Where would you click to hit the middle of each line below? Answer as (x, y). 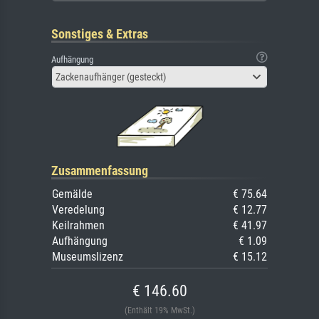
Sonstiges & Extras (100, 33)
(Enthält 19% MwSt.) (159, 310)
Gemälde (72, 194)
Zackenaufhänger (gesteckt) (111, 77)
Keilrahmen (78, 225)
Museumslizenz (88, 256)
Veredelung (78, 209)
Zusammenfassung (100, 170)
